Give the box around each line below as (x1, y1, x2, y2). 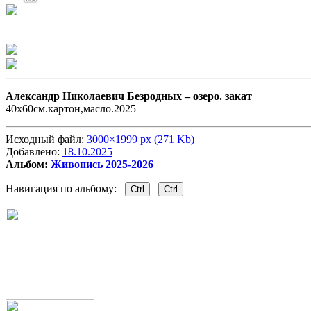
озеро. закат (193, 90, 252, 103)
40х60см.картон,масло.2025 (6, 103, 136, 115)
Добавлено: (6, 146, 62, 158)
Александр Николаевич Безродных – (6, 90, 193, 103)
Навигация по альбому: (6, 183, 125, 195)
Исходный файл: (6, 133, 87, 146)
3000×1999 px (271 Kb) (87, 133, 194, 146)
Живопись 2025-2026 (51, 158, 153, 171)
